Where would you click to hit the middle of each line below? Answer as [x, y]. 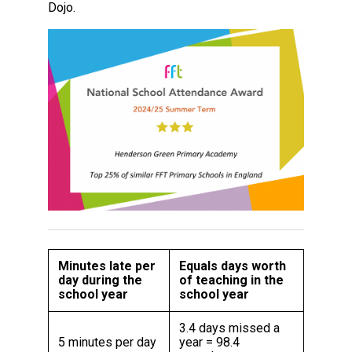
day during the [100, 280]
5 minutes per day [107, 342]
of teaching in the [231, 280]
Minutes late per [106, 266]
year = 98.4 [209, 342]
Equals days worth [232, 266]
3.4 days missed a [229, 328]
